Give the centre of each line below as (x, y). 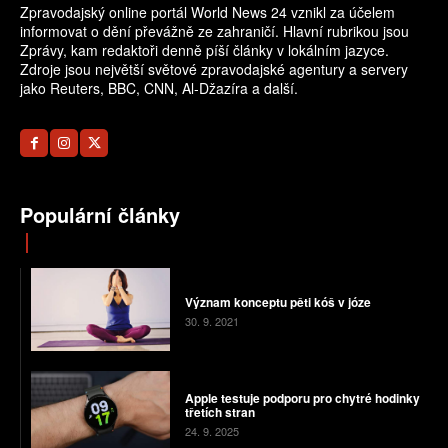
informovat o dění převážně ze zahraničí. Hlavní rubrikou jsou (214, 31)
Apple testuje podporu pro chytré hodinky (302, 398)
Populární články (100, 215)
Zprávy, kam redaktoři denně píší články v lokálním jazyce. (204, 50)
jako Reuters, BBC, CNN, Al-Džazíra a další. (159, 88)
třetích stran (219, 412)
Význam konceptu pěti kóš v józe (277, 301)
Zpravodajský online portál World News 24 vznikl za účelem (207, 12)
